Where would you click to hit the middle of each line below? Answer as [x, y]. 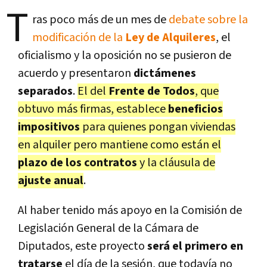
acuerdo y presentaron [76, 73]
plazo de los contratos [79, 162]
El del [93, 91]
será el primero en [195, 246]
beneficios [195, 109]
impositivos [50, 127]
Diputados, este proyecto [83, 246]
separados [45, 91]
